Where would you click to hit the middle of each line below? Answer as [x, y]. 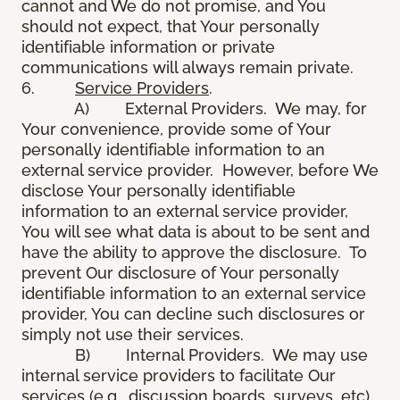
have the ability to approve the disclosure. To [194, 253]
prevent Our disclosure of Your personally [180, 273]
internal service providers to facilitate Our [179, 376]
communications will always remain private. [190, 68]
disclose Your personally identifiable [158, 191]
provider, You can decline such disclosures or [193, 314]
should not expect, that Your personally [171, 27]
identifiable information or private [148, 47]
